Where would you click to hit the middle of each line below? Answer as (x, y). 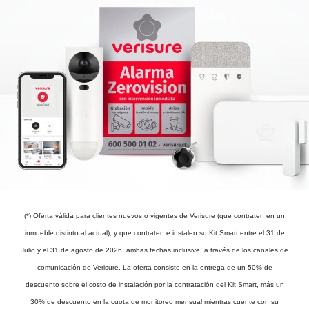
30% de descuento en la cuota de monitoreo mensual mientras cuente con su (154, 302)
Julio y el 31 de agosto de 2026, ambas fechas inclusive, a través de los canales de (154, 250)
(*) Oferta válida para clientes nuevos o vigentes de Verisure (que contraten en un (154, 216)
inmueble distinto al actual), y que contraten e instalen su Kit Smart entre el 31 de (154, 233)
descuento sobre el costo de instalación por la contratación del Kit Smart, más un (154, 285)
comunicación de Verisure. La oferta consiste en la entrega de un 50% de (154, 268)
